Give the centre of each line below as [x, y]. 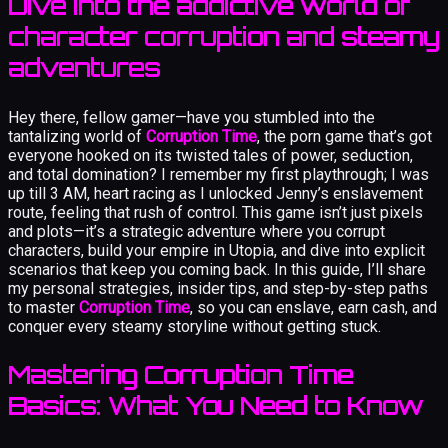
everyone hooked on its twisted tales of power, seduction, [210, 155]
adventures [84, 67]
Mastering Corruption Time [180, 374]
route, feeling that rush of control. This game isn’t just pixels [215, 212]
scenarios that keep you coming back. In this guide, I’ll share [217, 269]
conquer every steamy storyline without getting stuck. [194, 326]
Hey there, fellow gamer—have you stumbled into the [191, 117]
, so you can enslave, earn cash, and [313, 307]
